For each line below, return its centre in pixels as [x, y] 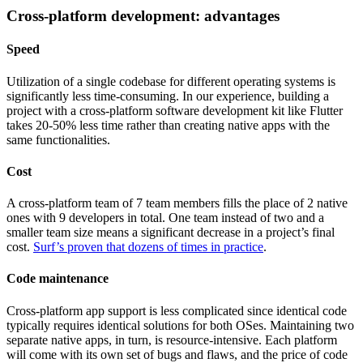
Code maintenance [58, 279]
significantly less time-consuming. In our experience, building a [168, 96]
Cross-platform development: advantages [143, 15]
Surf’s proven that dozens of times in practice [148, 247]
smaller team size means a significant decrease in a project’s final [171, 233]
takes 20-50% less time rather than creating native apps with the [168, 125]
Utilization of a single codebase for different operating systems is [171, 81]
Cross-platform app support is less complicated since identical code [177, 310]
